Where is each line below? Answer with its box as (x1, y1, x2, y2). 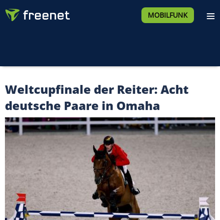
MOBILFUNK (147, 10, 188, 20)
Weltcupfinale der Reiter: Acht (5, 81, 189, 97)
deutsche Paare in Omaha (5, 97, 160, 113)
